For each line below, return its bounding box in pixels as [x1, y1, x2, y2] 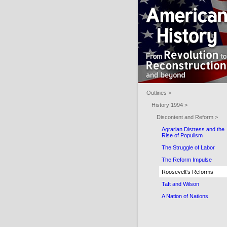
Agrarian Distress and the [162, 126, 224, 132]
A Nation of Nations [162, 193, 208, 199]
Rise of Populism [162, 132, 203, 138]
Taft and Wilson [162, 181, 199, 187]
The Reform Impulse [162, 157, 212, 163]
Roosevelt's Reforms [162, 169, 213, 175]
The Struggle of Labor [162, 144, 215, 150]
